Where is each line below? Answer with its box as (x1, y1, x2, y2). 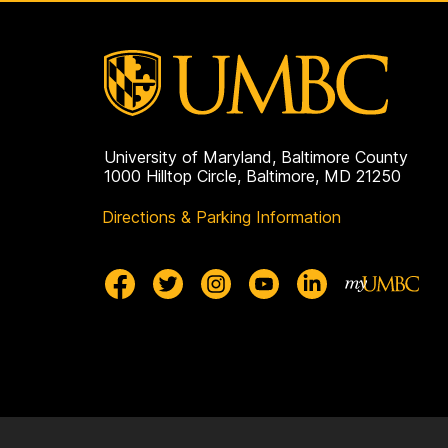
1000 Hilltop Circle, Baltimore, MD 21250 (104, 165, 401, 186)
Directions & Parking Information (102, 206, 341, 227)
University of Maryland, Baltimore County (104, 146, 408, 167)
